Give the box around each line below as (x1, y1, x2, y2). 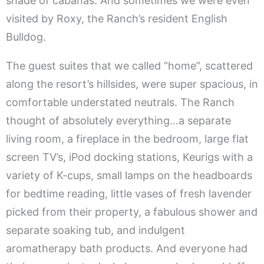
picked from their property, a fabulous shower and (6, 206, 258, 219)
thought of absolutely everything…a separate (6, 114, 231, 127)
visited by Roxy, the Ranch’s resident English (6, 12, 227, 25)
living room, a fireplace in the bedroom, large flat (6, 133, 249, 146)
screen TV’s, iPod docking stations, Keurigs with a (6, 151, 253, 164)
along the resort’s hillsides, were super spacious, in (6, 78, 258, 91)
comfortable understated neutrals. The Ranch (6, 96, 235, 109)
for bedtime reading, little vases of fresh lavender (6, 187, 252, 200)
